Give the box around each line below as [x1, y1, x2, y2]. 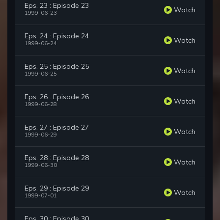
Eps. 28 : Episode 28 [25, 153, 89, 163]
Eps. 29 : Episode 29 [25, 184, 89, 193]
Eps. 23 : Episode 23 [25, 1, 89, 10]
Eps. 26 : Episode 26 [25, 92, 89, 102]
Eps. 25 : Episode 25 [25, 62, 89, 71]
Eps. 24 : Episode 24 [25, 31, 89, 41]
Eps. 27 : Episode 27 [25, 123, 89, 132]
